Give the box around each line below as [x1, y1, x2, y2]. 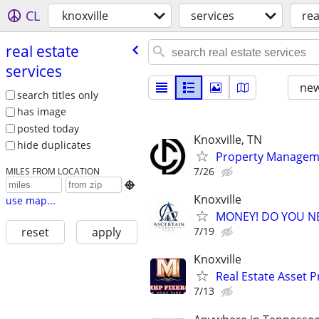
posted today [16, 121, 79, 135]
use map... [5, 194, 56, 208]
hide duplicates [16, 138, 91, 152]
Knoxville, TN [194, 132, 262, 147]
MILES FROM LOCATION [5, 165, 100, 177]
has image [16, 105, 66, 119]
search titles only [16, 88, 98, 102]
